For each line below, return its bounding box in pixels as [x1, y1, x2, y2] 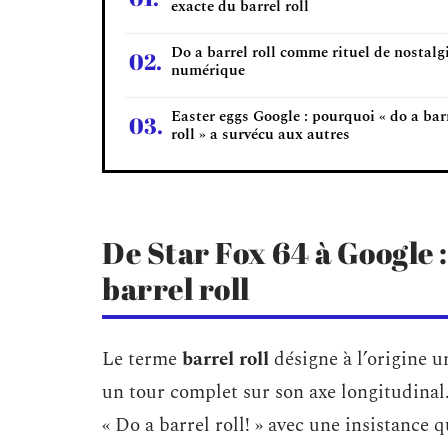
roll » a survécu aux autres [171, 123, 350, 146]
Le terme [102, 345, 182, 374]
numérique [171, 59, 245, 82]
